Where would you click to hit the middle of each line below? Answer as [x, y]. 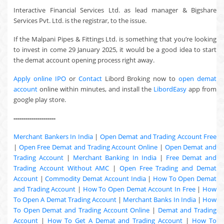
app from [201, 89]
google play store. [40, 99]
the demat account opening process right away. [84, 60]
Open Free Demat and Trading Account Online [88, 147]
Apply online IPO [40, 78]
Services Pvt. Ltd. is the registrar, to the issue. [80, 20]
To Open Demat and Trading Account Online [82, 210]
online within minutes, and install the [95, 89]
